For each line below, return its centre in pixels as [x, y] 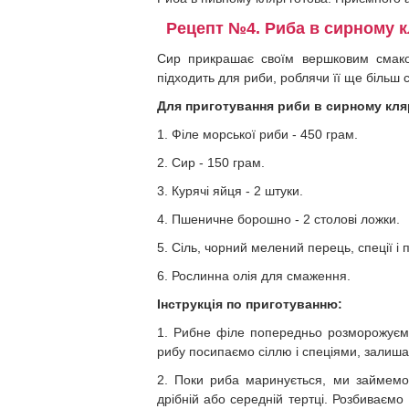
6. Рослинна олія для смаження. [254, 276]
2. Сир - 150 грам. [211, 163]
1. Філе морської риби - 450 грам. [257, 134]
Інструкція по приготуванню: [250, 304]
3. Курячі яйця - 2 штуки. [230, 191]
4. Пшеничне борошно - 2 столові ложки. [278, 219]
